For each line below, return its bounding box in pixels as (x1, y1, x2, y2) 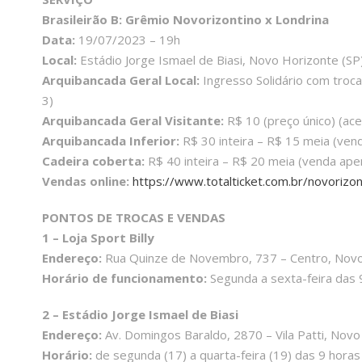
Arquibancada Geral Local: (42, 72, 200, 89)
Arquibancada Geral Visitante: (42, 112, 224, 129)
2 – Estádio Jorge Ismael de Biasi (42, 306, 238, 323)
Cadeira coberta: (42, 153, 145, 170)
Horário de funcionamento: (42, 270, 207, 287)
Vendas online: (42, 173, 129, 190)
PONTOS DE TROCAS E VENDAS (42, 209, 225, 226)
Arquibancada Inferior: (42, 133, 179, 149)
